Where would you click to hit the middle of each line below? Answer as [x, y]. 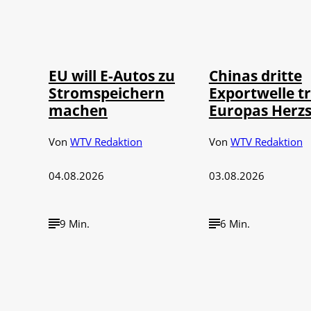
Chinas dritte [255, 75]
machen [78, 110]
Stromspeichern [106, 92]
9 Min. [74, 223]
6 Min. [235, 223]
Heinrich [101, 30]
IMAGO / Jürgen [112, 23]
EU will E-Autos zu [111, 75]
